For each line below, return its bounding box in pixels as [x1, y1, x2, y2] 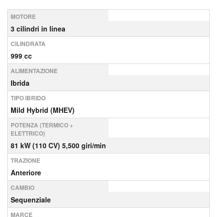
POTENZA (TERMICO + [11, 121, 73, 129]
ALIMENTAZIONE [11, 66, 58, 75]
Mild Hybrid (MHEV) [11, 105, 75, 115]
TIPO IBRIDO [11, 93, 46, 102]
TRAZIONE [11, 156, 40, 165]
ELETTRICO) [11, 129, 45, 138]
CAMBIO [11, 183, 34, 192]
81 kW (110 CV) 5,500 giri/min [11, 140, 106, 150]
